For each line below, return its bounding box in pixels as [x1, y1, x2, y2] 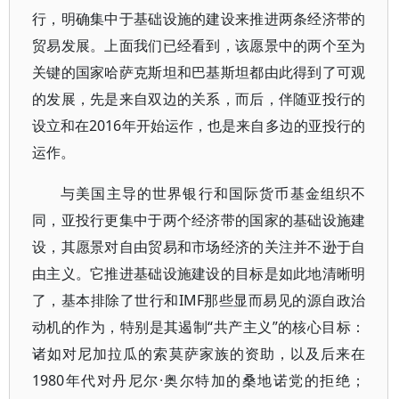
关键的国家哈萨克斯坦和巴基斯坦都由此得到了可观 [32, 62, 366, 82]
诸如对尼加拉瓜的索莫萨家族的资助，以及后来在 [32, 344, 366, 363]
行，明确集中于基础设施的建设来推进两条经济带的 [32, 9, 366, 28]
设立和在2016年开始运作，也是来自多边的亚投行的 [32, 116, 366, 135]
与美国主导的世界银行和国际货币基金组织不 [61, 183, 366, 203]
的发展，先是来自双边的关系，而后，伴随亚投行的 [32, 89, 366, 109]
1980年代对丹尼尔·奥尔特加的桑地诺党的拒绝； [32, 370, 366, 390]
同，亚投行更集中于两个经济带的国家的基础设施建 [32, 210, 366, 230]
